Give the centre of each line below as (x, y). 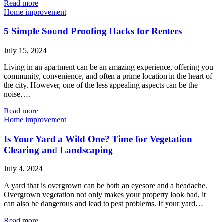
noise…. (17, 94)
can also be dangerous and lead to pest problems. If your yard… (104, 204)
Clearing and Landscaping (58, 150)
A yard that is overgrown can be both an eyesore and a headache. (106, 186)
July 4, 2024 (23, 169)
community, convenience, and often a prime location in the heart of (108, 76)
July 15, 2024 (25, 50)
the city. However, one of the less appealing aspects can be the (101, 85)
